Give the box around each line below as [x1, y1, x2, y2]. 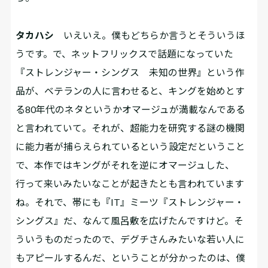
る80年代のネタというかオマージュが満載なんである [16, 103, 246, 115]
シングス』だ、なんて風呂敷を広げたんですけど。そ [16, 214, 244, 226]
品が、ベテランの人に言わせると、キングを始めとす [16, 84, 245, 96]
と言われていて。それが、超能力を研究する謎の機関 [16, 121, 245, 133]
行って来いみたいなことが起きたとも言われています [16, 177, 245, 189]
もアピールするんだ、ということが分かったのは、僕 [16, 251, 246, 263]
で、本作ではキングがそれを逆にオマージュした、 [16, 159, 235, 170]
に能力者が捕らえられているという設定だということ [16, 140, 246, 152]
